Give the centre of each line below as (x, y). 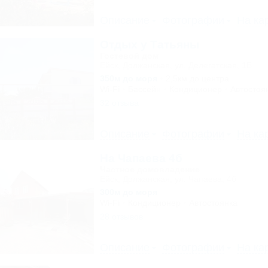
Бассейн (144, 89)
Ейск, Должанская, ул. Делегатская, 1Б (176, 65)
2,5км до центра (197, 78)
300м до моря (128, 192)
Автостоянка (213, 203)
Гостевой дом (129, 56)
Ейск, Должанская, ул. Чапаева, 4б (168, 179)
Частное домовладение (150, 169)
